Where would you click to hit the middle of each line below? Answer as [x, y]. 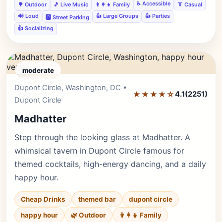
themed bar [97, 199]
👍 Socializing [36, 28]
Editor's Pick [179, 87]
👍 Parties [158, 16]
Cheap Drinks [43, 199]
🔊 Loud [28, 16]
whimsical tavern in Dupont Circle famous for [99, 151]
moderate [38, 70]
